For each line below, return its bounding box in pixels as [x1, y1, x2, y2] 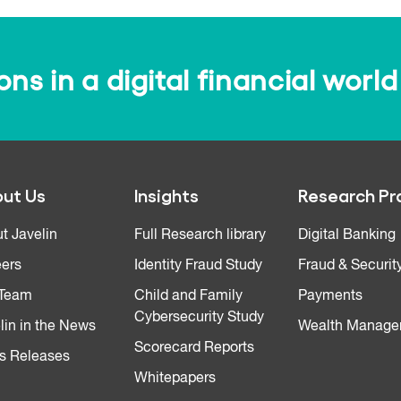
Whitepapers [133, 371, 216, 386]
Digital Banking [298, 227, 397, 243]
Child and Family [133, 288, 243, 303]
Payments [298, 288, 363, 303]
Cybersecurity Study [133, 310, 264, 325]
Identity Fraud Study [133, 258, 262, 273]
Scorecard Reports [133, 340, 254, 355]
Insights [133, 186, 199, 205]
